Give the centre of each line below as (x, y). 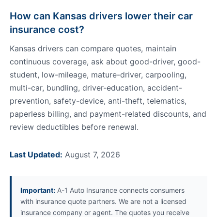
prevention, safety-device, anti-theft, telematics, (98, 101)
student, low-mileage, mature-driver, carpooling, (98, 75)
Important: (38, 190)
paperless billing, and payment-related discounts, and (108, 114)
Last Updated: (36, 155)
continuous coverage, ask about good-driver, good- (105, 62)
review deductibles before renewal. (74, 127)
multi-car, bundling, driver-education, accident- (96, 88)
